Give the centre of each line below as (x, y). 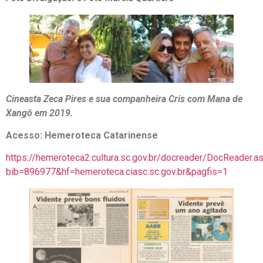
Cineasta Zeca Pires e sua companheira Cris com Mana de (124, 99)
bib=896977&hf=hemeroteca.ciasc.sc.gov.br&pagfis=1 (117, 172)
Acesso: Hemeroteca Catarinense (82, 135)
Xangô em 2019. (40, 113)
